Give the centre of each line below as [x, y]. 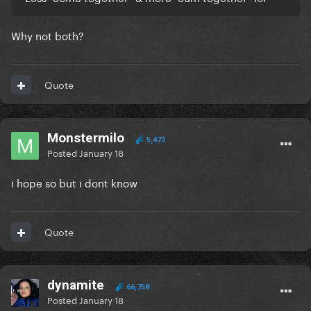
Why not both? [48, 35]
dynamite [77, 285]
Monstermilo [86, 138]
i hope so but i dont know [76, 182]
